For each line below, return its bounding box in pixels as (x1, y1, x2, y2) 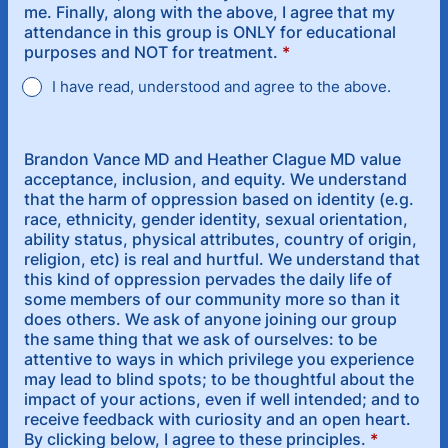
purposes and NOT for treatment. (24, 42, 278, 62)
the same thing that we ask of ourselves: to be (24, 329, 377, 349)
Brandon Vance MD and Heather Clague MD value (24, 149, 401, 169)
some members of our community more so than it (24, 289, 400, 309)
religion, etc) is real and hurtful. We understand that (24, 249, 420, 269)
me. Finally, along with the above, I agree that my (24, 2, 395, 22)
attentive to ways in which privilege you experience (24, 349, 414, 369)
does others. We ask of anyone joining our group (24, 309, 397, 329)
